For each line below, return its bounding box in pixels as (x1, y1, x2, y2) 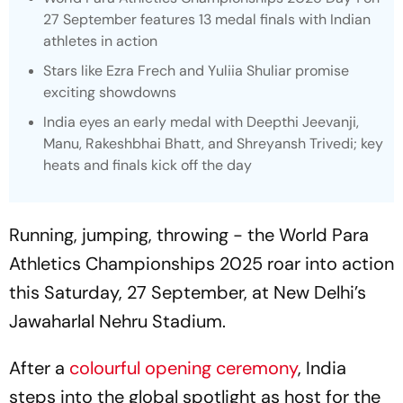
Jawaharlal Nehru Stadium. (9, 309, 226, 333)
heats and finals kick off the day (43, 156, 252, 175)
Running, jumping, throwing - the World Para (9, 223, 369, 246)
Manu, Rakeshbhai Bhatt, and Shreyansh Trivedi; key (43, 134, 383, 153)
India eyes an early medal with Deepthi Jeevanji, (43, 112, 359, 131)
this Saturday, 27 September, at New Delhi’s (9, 281, 366, 304)
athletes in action (43, 31, 157, 50)
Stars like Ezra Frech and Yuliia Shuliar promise (43, 61, 349, 80)
